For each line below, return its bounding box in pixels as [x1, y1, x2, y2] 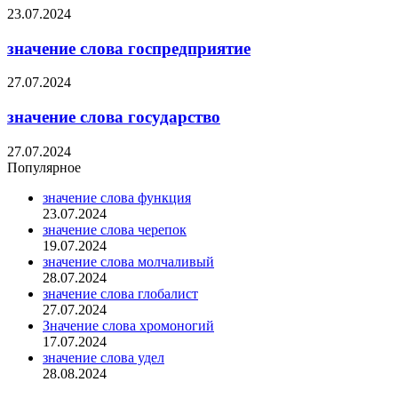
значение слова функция [43, 189, 191, 205]
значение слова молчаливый [43, 253, 214, 269]
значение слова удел [43, 349, 164, 365]
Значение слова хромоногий [43, 317, 214, 333]
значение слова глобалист [43, 285, 198, 301]
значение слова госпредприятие [7, 38, 251, 58]
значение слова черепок [43, 221, 187, 237]
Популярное [7, 159, 81, 175]
